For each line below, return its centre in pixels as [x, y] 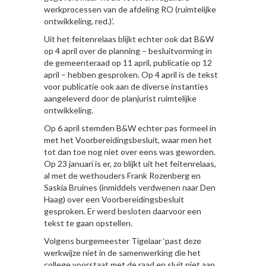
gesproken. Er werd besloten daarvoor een [123, 211]
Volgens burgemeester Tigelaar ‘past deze [123, 241]
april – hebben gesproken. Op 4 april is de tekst [131, 75]
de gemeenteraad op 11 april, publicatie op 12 [128, 63]
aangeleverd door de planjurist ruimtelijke [120, 98]
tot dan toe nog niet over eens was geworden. [130, 152]
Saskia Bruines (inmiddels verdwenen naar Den [130, 187]
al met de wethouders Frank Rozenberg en [122, 175]
